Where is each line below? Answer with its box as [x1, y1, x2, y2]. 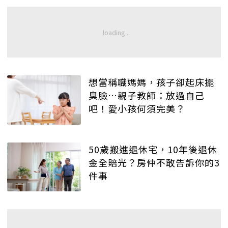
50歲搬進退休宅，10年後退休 [89, 142, 217, 156]
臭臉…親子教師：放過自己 [89, 89, 205, 102]
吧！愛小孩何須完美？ [89, 102, 185, 116]
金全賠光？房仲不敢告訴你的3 [89, 155, 220, 169]
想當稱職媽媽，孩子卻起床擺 [89, 75, 214, 89]
